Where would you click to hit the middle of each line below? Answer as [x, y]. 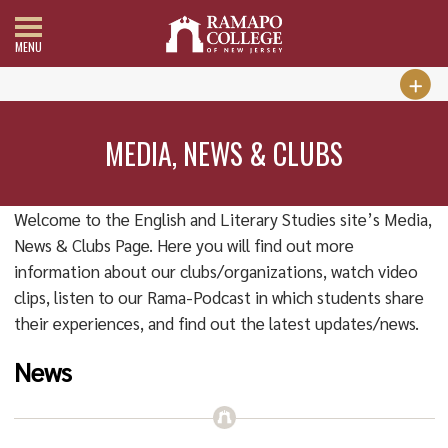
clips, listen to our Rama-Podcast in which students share [218, 297]
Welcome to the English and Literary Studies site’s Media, [222, 219]
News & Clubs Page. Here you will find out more [183, 245]
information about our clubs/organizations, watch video [215, 271]
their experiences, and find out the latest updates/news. [216, 323]
